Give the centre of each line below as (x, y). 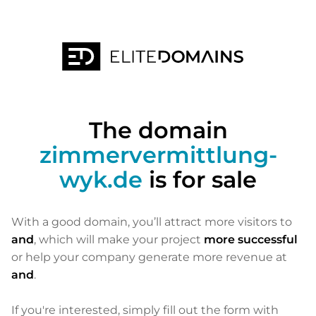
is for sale (200, 180)
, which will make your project (119, 239)
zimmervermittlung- (158, 155)
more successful (251, 239)
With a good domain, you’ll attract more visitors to (152, 222)
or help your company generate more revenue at (149, 257)
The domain (158, 130)
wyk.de (101, 180)
